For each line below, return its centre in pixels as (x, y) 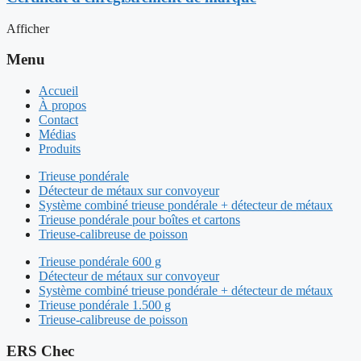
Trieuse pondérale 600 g (100, 262)
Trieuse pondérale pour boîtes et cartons (139, 220)
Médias (57, 135)
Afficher (28, 28)
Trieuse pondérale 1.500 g (105, 305)
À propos (62, 106)
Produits (60, 149)
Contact (58, 120)
